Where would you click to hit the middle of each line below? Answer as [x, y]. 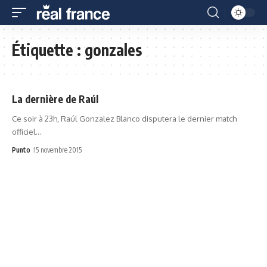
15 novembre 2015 [58, 150]
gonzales [113, 50]
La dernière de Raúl [55, 99]
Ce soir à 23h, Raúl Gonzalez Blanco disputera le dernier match [124, 119]
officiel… [27, 132]
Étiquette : [48, 50]
